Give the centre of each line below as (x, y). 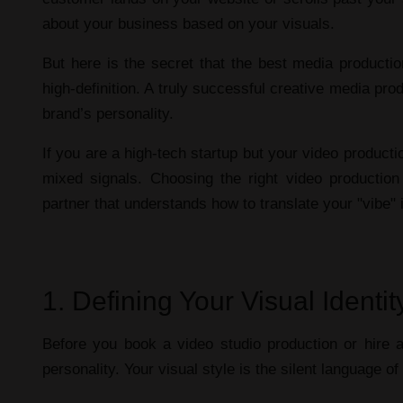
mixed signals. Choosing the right (164, 178)
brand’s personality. (108, 113)
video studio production (258, 344)
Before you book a (110, 344)
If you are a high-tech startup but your (173, 153)
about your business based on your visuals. (188, 23)
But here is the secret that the (150, 63)
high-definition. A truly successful (157, 88)
